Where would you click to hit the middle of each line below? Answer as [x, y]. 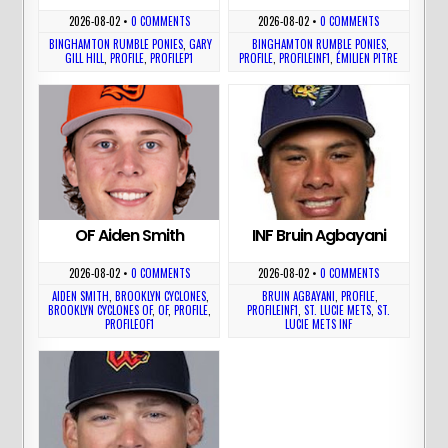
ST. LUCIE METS [338, 309]
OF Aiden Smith [129, 235]
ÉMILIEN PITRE [367, 57]
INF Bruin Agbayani [318, 235]
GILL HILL [85, 57]
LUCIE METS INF [319, 323]
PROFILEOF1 [129, 323]
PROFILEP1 [172, 57]
